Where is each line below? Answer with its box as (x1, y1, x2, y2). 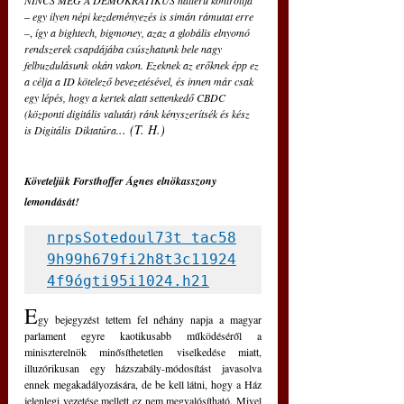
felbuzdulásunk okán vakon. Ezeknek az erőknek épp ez (24, 58, 262, 72)
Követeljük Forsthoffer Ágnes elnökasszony (24, 173, 219, 188)
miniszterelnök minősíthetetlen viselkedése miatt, (24, 344, 262, 359)
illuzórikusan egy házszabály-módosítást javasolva (24, 361, 262, 375)
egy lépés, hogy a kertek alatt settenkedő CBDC (24, 90, 228, 105)
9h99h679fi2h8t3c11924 (47, 251, 236, 268)
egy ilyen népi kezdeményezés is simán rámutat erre (30, 9, 256, 23)
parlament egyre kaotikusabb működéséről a (24, 328, 262, 343)
